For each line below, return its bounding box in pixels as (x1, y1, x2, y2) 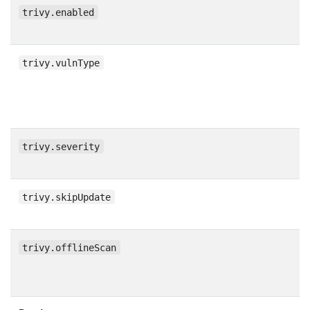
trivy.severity (22, 140, 100, 152)
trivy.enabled (22, 6, 95, 18)
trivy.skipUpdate (22, 191, 111, 203)
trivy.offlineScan (22, 241, 117, 253)
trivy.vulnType (22, 57, 100, 69)
